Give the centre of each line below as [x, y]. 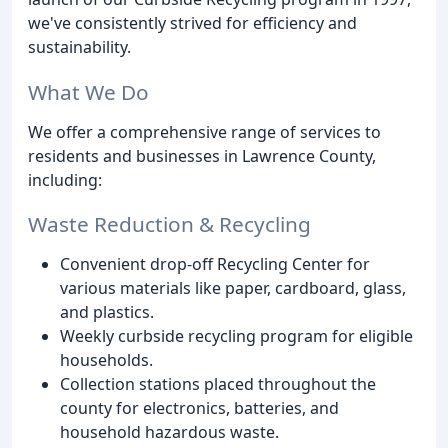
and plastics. [107, 312]
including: [65, 179]
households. [106, 360]
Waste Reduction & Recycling [169, 224]
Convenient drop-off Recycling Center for [215, 264]
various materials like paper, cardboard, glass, [233, 288]
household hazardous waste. [169, 432]
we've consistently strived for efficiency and [192, 22]
